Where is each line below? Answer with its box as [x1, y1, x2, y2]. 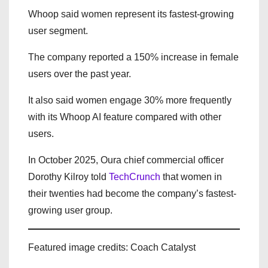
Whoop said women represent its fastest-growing [28, 9, 234, 19]
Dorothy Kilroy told [28, 172, 109, 182]
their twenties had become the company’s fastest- [28, 188, 236, 199]
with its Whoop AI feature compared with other [28, 112, 221, 122]
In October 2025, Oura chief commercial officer [28, 155, 224, 165]
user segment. [28, 26, 88, 36]
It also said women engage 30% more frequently [28, 95, 232, 105]
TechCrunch [109, 172, 160, 182]
